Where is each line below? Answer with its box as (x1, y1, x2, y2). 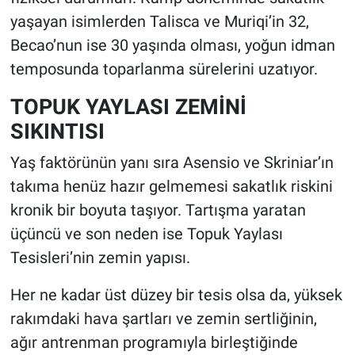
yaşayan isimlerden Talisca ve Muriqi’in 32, (10, 12, 309, 32)
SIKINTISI (10, 119, 105, 144)
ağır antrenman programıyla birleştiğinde (10, 332, 298, 352)
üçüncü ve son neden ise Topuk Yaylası (10, 223, 283, 243)
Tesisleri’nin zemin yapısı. (10, 247, 190, 267)
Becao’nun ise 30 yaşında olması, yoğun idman (10, 36, 335, 55)
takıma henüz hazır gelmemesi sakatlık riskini (10, 176, 333, 196)
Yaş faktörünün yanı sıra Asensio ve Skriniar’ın (10, 152, 334, 172)
